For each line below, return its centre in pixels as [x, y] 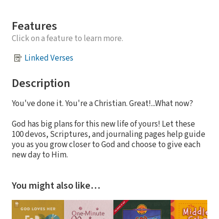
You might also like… [56, 186]
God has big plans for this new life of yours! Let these [103, 124]
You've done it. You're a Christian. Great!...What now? [102, 104]
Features [34, 26]
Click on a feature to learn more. [67, 39]
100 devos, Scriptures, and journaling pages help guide [109, 135]
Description [41, 84]
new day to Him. [41, 155]
